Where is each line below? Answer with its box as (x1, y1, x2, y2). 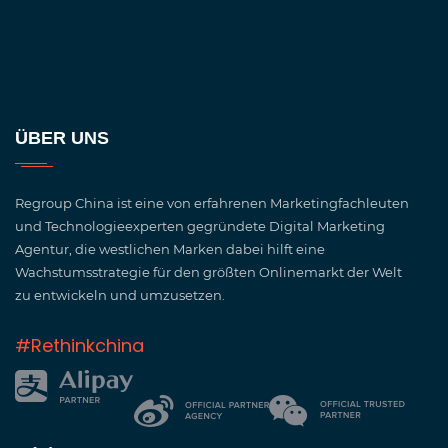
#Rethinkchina (15, 333, 144, 358)
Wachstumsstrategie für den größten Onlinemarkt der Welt (15, 264, 402, 280)
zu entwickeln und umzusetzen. (15, 287, 225, 303)
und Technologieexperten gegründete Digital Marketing (15, 218, 385, 234)
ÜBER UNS (15, 128, 109, 148)
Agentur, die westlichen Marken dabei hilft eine (15, 241, 325, 257)
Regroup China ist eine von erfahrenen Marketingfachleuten (15, 195, 409, 211)
